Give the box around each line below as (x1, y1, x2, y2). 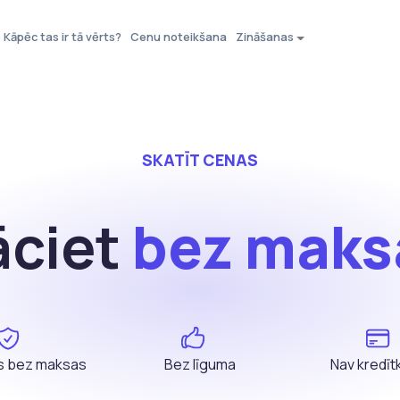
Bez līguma (164, 354, 236, 375)
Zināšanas (235, 29, 294, 46)
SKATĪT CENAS (142, 149, 258, 171)
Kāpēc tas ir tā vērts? (4, 29, 122, 46)
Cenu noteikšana (130, 29, 228, 46)
